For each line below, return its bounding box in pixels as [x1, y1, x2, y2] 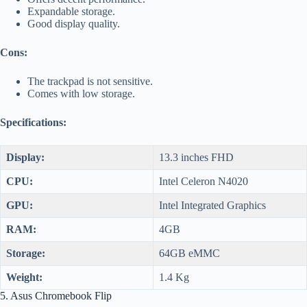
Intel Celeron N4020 [159, 175, 248, 187]
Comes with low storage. [27, 87, 135, 99]
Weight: [6, 271, 42, 283]
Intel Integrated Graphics [159, 199, 266, 211]
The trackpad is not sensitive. [27, 75, 153, 87]
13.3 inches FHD [159, 151, 234, 163]
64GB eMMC [159, 247, 220, 259]
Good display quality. [27, 17, 120, 29]
